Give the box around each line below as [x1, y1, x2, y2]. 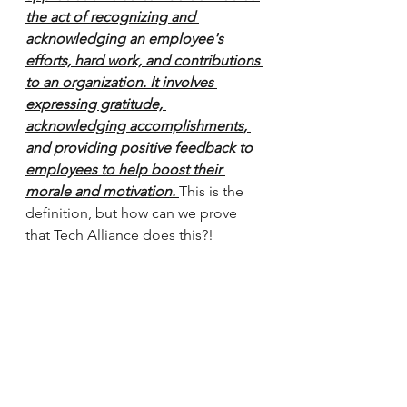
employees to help [25, 161, 151, 178]
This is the [179, 183, 247, 200]
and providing [25, 139, 120, 156]
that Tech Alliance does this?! [25, 226, 213, 243]
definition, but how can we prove [25, 204, 241, 222]
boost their [151, 161, 225, 178]
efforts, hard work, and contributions [25, 52, 263, 69]
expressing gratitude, [25, 95, 166, 113]
